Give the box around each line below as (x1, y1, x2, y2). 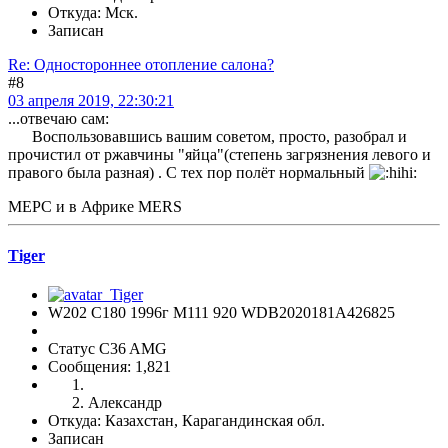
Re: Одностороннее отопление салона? (8, 55, 274, 73)
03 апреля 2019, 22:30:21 (8, 91, 174, 109)
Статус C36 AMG (48, 340, 167, 358)
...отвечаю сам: (8, 109, 109, 127)
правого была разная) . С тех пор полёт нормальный (8, 163, 369, 181)
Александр (88, 394, 162, 412)
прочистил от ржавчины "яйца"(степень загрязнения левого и (8, 145, 431, 163)
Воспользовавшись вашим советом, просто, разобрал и (8, 127, 407, 145)
